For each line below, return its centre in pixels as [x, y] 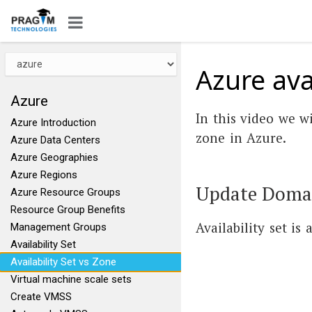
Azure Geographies [54, 157]
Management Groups [58, 227]
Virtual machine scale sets [71, 279]
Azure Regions [44, 175]
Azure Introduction [53, 123]
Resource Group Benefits [68, 210]
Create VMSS [41, 297]
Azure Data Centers [55, 140]
